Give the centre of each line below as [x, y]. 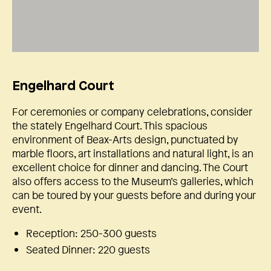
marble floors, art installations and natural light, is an [133, 154]
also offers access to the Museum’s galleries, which [133, 181]
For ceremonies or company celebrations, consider [132, 112]
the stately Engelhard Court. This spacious [110, 126]
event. [27, 209]
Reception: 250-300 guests [91, 233]
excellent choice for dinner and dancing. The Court [130, 168]
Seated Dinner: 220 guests [88, 250]
